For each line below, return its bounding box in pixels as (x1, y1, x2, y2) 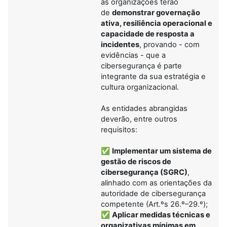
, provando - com (139, 40, 200, 49)
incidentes (101, 40, 139, 49)
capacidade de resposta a (101, 29, 195, 39)
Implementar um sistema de (112, 146, 212, 156)
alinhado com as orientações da (101, 178, 212, 187)
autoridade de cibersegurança (101, 188, 206, 198)
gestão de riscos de (101, 157, 171, 166)
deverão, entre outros (101, 114, 177, 124)
